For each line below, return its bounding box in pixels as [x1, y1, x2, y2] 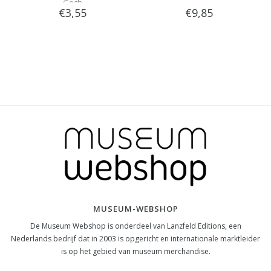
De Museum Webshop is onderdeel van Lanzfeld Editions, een [30, 220, 241, 231]
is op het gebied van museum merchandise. [60, 246, 211, 256]
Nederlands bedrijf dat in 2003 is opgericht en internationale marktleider [11, 233, 260, 244]
